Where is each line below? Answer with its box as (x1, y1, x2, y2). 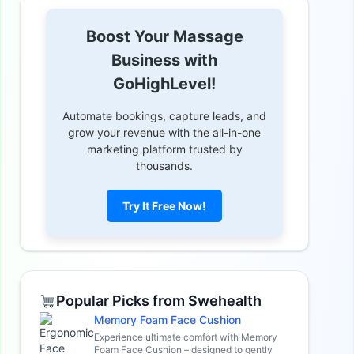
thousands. (136, 159, 193, 173)
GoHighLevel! (113, 74, 216, 94)
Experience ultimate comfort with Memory (94, 331, 277, 344)
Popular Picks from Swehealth (55, 292, 262, 310)
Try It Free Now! (122, 199, 206, 213)
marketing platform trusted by (86, 142, 243, 156)
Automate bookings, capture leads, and (62, 109, 266, 123)
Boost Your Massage (85, 27, 243, 47)
